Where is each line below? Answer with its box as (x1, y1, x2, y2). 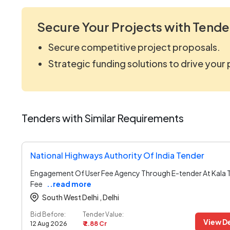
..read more (47, 179, 91, 188)
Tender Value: (83, 210, 124, 218)
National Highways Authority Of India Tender (30, 149, 204, 161)
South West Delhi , (42, 192, 102, 202)
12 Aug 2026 (30, 219, 67, 227)
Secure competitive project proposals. (48, 41, 220, 53)
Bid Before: (30, 210, 66, 218)
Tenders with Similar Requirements (22, 111, 184, 124)
